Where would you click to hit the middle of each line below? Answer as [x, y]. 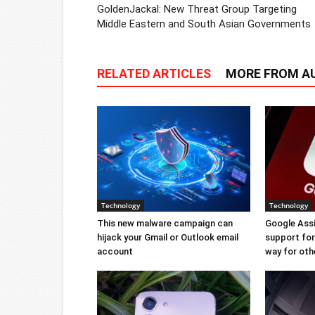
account [115, 252]
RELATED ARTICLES [154, 74]
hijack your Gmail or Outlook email [168, 238]
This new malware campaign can [165, 224]
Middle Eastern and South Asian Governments [204, 24]
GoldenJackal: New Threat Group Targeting [197, 9]
